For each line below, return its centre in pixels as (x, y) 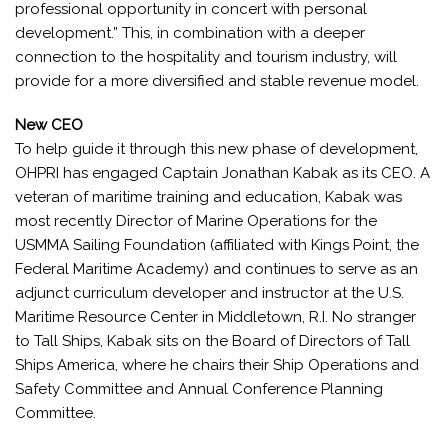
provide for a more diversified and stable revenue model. (219, 81)
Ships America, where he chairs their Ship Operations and (217, 365)
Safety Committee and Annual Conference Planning (199, 389)
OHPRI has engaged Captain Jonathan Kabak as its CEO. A (222, 173)
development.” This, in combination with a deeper (190, 33)
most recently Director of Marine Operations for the (196, 221)
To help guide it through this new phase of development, (216, 149)
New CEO (49, 125)
